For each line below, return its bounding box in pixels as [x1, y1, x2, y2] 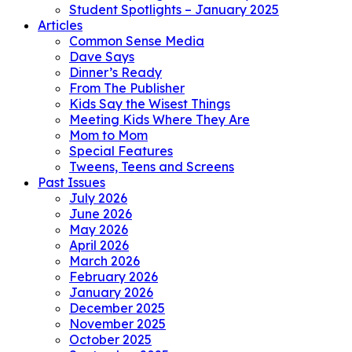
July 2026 [69, 190, 127, 207]
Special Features [69, 143, 173, 159]
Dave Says [69, 49, 134, 65]
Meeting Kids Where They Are [69, 112, 250, 128]
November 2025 [69, 316, 166, 332]
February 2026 [69, 269, 158, 285]
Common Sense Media [69, 33, 204, 49]
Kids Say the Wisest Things [69, 96, 230, 112]
